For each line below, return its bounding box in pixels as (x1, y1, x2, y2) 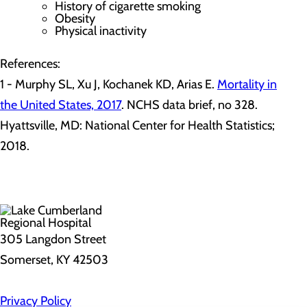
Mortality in (217, 77, 277, 92)
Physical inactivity (55, 23, 147, 38)
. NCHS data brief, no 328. (121, 97, 258, 112)
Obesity (55, 11, 95, 26)
